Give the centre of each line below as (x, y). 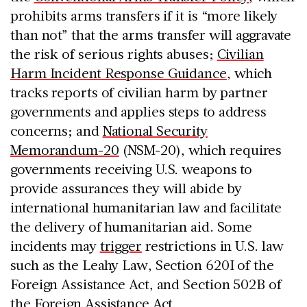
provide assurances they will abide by (126, 187)
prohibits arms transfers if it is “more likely (144, 15)
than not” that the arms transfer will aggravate (151, 34)
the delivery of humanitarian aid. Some (132, 226)
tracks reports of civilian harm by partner (139, 91)
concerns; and (57, 130)
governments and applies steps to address (138, 111)
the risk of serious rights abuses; (114, 53)
